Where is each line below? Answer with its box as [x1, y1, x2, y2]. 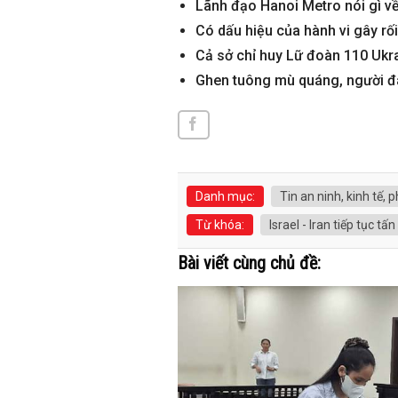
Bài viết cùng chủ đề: [177, 252, 321, 275]
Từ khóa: [195, 218, 244, 233]
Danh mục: [195, 189, 255, 204]
